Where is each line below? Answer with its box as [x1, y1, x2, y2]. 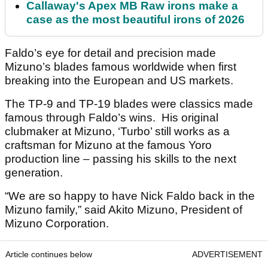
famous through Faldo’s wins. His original [5, 111, 218, 124]
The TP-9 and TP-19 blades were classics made [5, 98, 253, 111]
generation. [5, 166, 63, 179]
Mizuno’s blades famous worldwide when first [5, 60, 236, 74]
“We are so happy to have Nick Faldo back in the [5, 190, 255, 203]
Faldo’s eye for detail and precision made [5, 47, 216, 60]
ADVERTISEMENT [192, 249, 263, 260]
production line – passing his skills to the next [5, 153, 236, 166]
